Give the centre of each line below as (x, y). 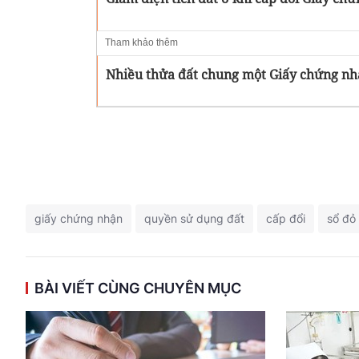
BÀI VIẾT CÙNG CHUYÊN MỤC (138, 288)
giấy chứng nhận (79, 219)
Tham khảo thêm (141, 42)
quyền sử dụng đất (194, 219)
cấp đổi (286, 219)
